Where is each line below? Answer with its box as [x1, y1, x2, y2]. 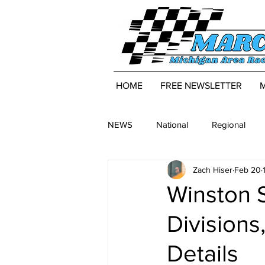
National [156, 119, 188, 130]
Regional [212, 119, 245, 130]
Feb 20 [234, 164, 261, 174]
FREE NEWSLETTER [160, 80, 242, 91]
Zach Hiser [193, 164, 232, 174]
